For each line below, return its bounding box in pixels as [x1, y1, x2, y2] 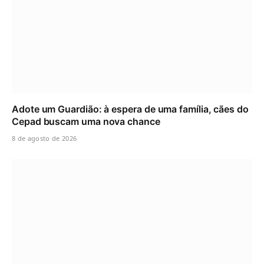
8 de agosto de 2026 [12, 133, 77, 143]
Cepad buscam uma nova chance [12, 115, 160, 127]
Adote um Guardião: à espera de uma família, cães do [12, 103, 249, 115]
